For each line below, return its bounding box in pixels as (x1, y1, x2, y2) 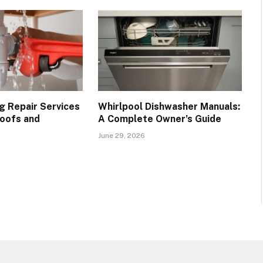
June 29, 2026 (97, 131, 145, 140)
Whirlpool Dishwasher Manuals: (97, 101, 240, 113)
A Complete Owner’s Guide (97, 113, 221, 125)
